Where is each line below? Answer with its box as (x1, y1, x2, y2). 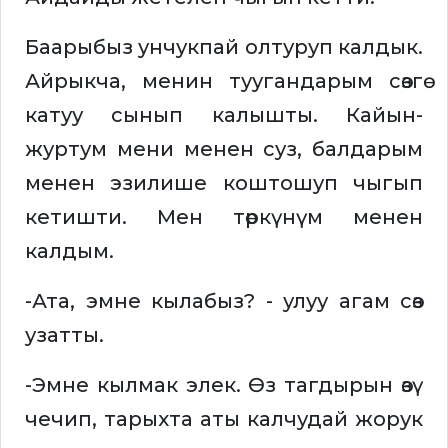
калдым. (25, 239, 114, 264)
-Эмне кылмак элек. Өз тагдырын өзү (25, 373, 423, 398)
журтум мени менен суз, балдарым (25, 137, 423, 162)
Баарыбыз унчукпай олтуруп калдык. (25, 35, 423, 60)
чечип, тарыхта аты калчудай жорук (25, 407, 423, 432)
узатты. (25, 323, 104, 348)
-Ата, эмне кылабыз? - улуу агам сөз (25, 289, 423, 314)
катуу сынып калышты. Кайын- (25, 103, 423, 128)
